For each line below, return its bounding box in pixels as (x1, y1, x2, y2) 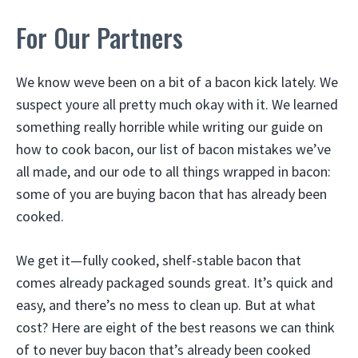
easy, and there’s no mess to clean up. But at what (16, 296, 316, 315)
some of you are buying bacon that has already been (16, 185, 327, 204)
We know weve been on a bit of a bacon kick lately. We (16, 73, 338, 92)
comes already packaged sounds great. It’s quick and (16, 273, 333, 292)
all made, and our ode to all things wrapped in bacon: (16, 162, 331, 181)
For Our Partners (16, 18, 183, 57)
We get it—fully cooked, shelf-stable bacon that (16, 251, 301, 270)
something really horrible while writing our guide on (16, 117, 323, 137)
